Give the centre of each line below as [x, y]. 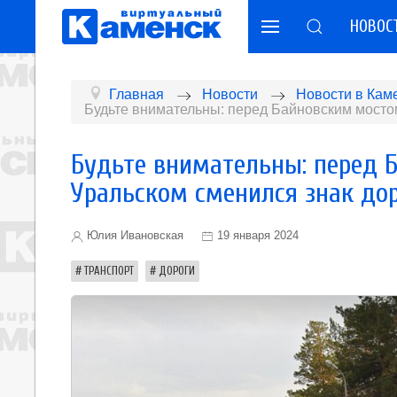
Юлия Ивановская [133, 235]
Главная [136, 94]
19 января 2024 [258, 235]
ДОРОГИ [177, 271]
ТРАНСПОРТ [109, 271]
